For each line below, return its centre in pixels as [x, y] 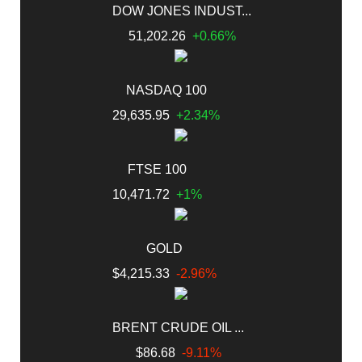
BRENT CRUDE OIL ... [178, 327]
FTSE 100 [157, 169]
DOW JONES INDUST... [182, 11]
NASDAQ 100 [166, 90]
